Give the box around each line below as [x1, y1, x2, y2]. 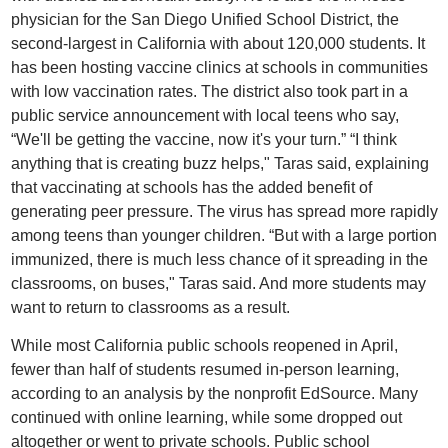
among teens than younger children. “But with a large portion [10, 227, 437, 244]
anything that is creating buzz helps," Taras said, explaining [10, 155, 429, 172]
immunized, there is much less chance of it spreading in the [10, 251, 428, 268]
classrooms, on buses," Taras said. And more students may [10, 275, 426, 292]
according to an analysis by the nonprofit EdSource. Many [10, 385, 418, 402]
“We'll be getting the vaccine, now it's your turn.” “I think [10, 131, 397, 148]
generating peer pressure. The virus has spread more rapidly [10, 203, 438, 220]
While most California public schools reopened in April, [10, 337, 398, 354]
